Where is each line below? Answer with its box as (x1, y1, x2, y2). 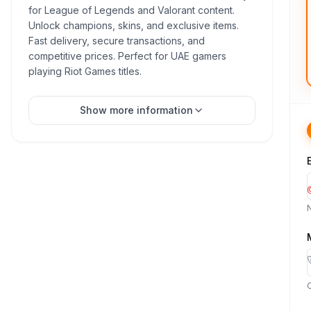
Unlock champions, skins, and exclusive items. (28, 19, 239, 31)
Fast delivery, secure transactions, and (28, 35, 205, 47)
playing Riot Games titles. (28, 65, 142, 77)
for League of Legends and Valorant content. (28, 4, 235, 16)
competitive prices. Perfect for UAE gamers (28, 50, 226, 62)
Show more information (79, 104, 193, 116)
